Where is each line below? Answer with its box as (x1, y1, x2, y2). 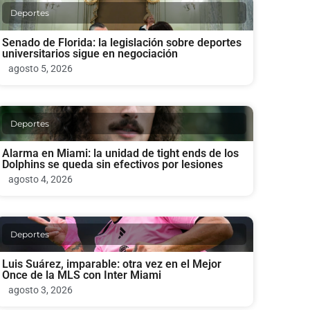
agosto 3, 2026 (8, 284, 73, 295)
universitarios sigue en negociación (1, 46, 178, 60)
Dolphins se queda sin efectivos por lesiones (1, 157, 223, 171)
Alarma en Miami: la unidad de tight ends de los (1, 146, 239, 160)
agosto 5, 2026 (8, 62, 73, 74)
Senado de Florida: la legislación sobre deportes (1, 35, 241, 49)
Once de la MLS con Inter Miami (1, 268, 161, 282)
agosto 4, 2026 (8, 173, 73, 185)
